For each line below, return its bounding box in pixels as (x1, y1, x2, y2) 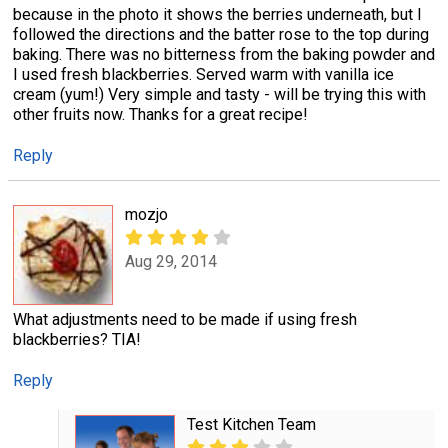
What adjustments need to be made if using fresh (13, 310, 357, 330)
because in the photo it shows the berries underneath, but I (13, 4, 422, 24)
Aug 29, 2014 (125, 251, 217, 271)
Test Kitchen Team (186, 415, 316, 435)
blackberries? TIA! (13, 330, 141, 350)
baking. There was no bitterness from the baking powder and (13, 44, 435, 64)
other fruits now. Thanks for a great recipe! (13, 104, 308, 124)
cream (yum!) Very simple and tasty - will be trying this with (13, 84, 426, 104)
